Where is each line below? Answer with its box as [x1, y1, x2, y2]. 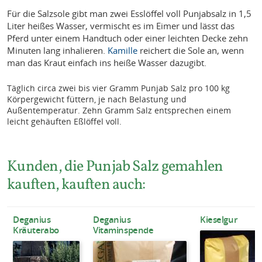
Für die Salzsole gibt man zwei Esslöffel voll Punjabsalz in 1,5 [7, 8, 252, 20]
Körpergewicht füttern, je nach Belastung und [7, 94, 187, 105]
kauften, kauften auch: [7, 174, 146, 194]
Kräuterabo [13, 223, 59, 236]
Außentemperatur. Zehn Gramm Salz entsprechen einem [7, 105, 232, 116]
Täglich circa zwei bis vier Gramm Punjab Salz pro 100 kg [7, 82, 230, 94]
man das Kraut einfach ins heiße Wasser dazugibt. [7, 57, 207, 69]
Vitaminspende [93, 223, 154, 236]
